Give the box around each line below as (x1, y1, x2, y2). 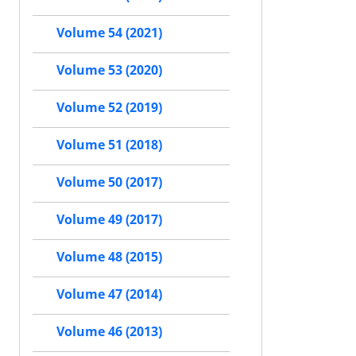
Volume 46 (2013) (56, 323, 162, 341)
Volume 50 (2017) (56, 173, 162, 192)
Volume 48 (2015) (56, 248, 162, 266)
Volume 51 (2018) (56, 136, 162, 154)
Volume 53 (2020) (56, 61, 162, 79)
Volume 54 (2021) (56, 24, 162, 42)
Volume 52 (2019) (56, 99, 162, 117)
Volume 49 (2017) (56, 211, 162, 229)
